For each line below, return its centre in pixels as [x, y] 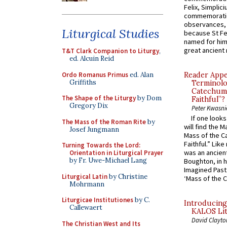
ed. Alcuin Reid [92, 59]
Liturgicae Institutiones [98, 200]
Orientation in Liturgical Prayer [116, 153]
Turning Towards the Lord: [101, 145]
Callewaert [86, 207]
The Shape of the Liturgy [99, 98]
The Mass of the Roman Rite [104, 122]
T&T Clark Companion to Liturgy [110, 51]
